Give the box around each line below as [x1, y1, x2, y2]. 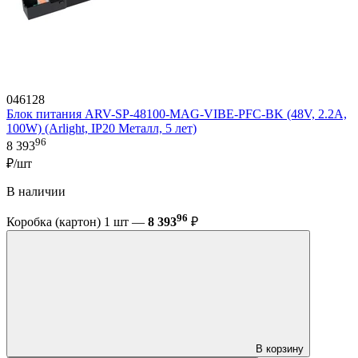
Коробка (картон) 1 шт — [6, 215, 148, 229]
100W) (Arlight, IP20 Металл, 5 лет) [6, 121, 197, 136]
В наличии [6, 184, 66, 198]
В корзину [256, 343, 304, 356]
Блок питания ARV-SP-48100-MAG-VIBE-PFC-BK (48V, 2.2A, [6, 107, 347, 121]
